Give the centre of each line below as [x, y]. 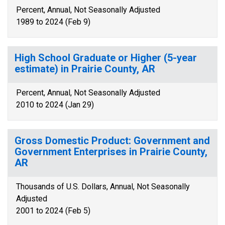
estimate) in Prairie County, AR [85, 69]
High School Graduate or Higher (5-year [106, 58]
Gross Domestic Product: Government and [112, 141]
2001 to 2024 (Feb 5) [53, 211]
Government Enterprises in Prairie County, [111, 152]
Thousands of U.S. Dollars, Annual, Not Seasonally [103, 187]
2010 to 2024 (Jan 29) [55, 105]
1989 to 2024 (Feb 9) [53, 22]
